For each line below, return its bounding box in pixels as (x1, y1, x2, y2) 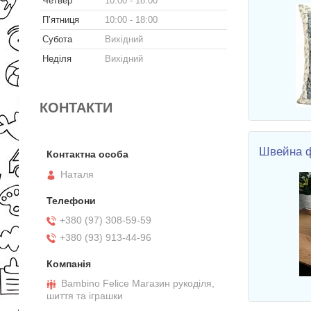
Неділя (42, 53, 72, 64)
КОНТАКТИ (40, 99, 112, 115)
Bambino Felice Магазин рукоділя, (61, 278, 215, 289)
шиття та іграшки (47, 290, 123, 302)
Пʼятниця (42, 14, 79, 25)
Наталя (60, 169, 94, 180)
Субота (42, 33, 72, 44)
